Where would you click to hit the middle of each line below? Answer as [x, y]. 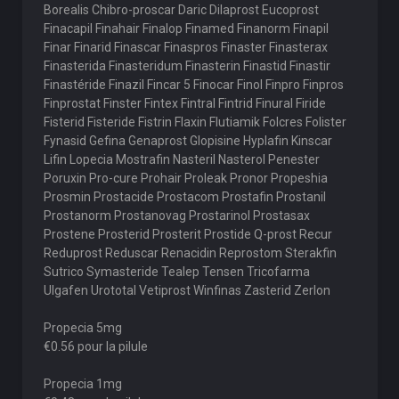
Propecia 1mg [82, 384]
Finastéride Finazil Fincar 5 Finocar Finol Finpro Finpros [193, 85]
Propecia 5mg [82, 328]
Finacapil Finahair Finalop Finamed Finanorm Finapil [186, 28]
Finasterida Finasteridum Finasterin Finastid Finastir [187, 66]
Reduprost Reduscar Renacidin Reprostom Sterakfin [190, 253]
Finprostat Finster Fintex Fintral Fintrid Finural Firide [184, 103]
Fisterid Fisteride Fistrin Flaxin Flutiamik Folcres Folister [195, 122]
